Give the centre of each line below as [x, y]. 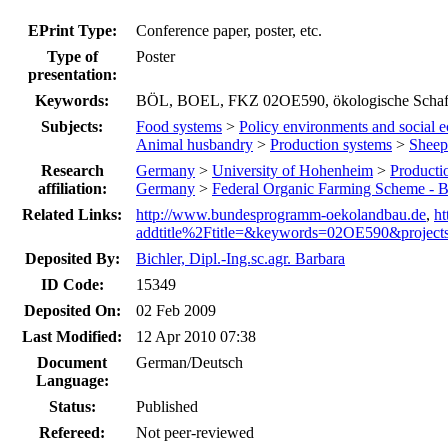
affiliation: [72, 188]
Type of [72, 56]
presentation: [72, 74]
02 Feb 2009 [176, 310]
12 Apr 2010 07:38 [196, 336]
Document [72, 362]
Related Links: [72, 214]
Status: [72, 406]
